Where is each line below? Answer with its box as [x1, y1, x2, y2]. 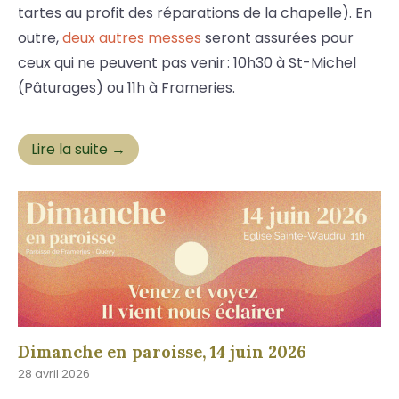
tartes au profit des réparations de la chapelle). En [18, 3, 372, 24]
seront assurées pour [201, 28, 354, 49]
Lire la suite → [31, 139, 126, 160]
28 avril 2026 [18, 366, 90, 382]
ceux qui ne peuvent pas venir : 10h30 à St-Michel [18, 53, 356, 74]
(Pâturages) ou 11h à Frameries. [18, 77, 235, 99]
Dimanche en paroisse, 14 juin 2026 [18, 341, 306, 363]
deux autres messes [62, 28, 201, 49]
